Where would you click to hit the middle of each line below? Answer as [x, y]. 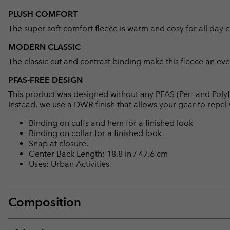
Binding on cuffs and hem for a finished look [111, 123]
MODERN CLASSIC [44, 47]
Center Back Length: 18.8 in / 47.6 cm [98, 154]
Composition [45, 202]
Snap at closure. [59, 144]
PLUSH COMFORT [43, 14]
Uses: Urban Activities [69, 164]
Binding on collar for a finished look [95, 133]
